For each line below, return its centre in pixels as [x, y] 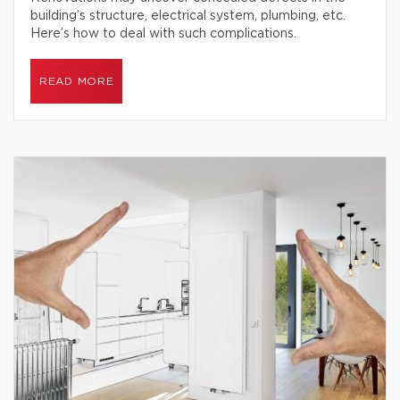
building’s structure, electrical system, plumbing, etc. [188, 16]
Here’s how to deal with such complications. [163, 34]
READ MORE [77, 81]
